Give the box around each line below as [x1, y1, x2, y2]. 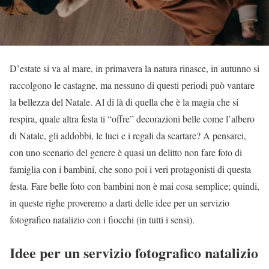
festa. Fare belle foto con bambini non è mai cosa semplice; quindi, [10, 180, 259, 193]
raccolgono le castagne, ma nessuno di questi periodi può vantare [10, 79, 255, 92]
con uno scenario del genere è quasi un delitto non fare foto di [10, 146, 242, 159]
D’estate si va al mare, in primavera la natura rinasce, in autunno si [10, 62, 259, 75]
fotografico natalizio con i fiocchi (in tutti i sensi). [10, 213, 195, 226]
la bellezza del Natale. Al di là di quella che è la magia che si [10, 95, 238, 109]
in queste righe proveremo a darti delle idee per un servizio [10, 196, 229, 210]
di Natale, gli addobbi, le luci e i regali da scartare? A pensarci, [10, 129, 246, 142]
